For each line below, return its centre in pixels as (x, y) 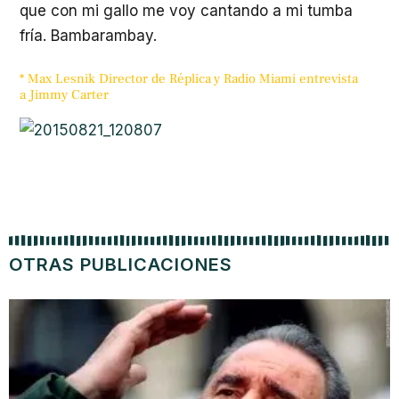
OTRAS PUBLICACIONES (121, 264)
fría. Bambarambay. (88, 36)
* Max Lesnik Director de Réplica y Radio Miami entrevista (189, 78)
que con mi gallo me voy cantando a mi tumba (186, 11)
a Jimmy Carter (64, 94)
